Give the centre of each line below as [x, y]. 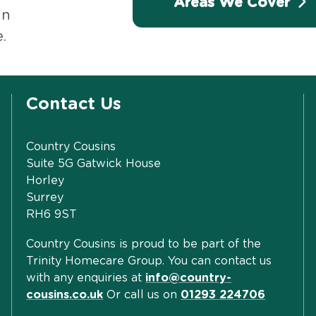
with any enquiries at [86, 278]
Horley [45, 180]
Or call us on [142, 294]
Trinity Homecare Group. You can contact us [149, 261]
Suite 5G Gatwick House [94, 163]
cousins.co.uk [65, 294]
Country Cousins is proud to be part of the [144, 244]
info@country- [189, 278]
